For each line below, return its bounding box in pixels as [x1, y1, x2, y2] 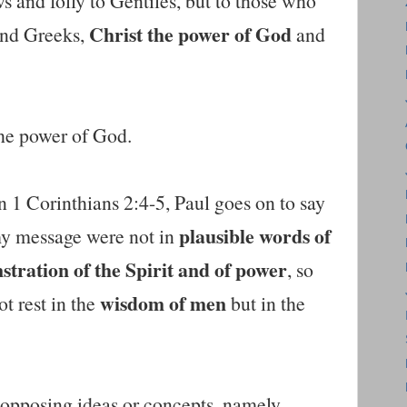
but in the [226, 289, 305, 316]
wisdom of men [100, 288, 226, 317]
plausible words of [179, 221, 331, 250]
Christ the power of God [89, 19, 292, 48]
